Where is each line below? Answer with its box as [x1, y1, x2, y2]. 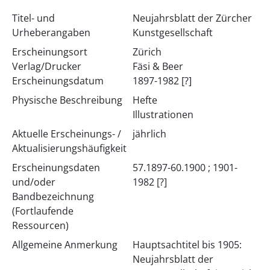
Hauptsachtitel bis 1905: [132, 238, 242, 251]
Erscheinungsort [11, 45, 87, 58]
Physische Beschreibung [11, 93, 122, 107]
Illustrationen [132, 108, 193, 121]
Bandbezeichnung [11, 190, 94, 203]
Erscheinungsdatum [11, 74, 104, 87]
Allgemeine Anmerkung [11, 238, 118, 251]
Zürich [132, 45, 162, 58]
